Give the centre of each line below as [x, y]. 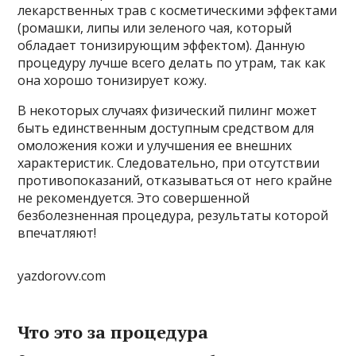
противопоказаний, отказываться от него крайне [175, 180]
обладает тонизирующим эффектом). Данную [162, 45]
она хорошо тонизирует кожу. [112, 80]
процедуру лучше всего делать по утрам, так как [172, 63]
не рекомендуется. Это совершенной [134, 198]
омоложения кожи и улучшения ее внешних [155, 145]
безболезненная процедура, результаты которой [173, 215]
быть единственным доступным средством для [166, 128]
